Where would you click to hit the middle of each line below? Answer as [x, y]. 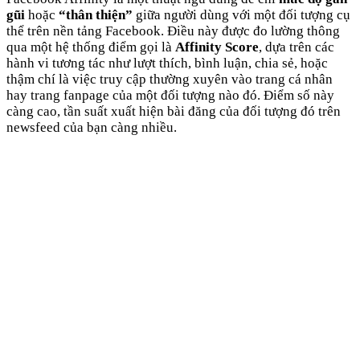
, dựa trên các [297, 47]
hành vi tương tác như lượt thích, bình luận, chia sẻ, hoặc [167, 63]
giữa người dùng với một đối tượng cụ [243, 15]
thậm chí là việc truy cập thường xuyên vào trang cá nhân [170, 80]
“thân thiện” [96, 15]
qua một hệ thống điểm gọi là [91, 47]
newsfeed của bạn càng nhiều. [92, 128]
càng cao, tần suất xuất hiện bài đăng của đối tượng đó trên [174, 112]
